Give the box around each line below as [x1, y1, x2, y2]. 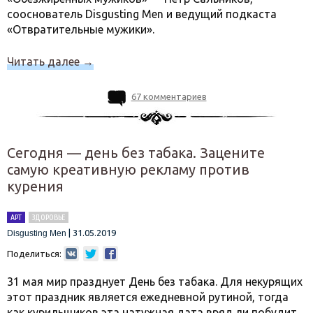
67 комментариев [131, 92, 207, 101]
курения [7, 178, 64, 194]
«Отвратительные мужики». [7, 23, 157, 36]
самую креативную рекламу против [7, 161, 249, 177]
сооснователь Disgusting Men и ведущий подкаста [7, 8, 277, 20]
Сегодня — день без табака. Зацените [7, 145, 265, 161]
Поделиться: [7, 249, 61, 259]
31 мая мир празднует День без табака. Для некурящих [7, 275, 303, 288]
